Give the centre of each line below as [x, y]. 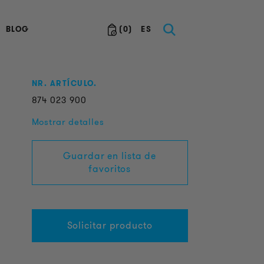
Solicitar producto [110, 225]
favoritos [110, 169]
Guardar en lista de [110, 156]
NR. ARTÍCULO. [64, 83]
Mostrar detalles [68, 122]
